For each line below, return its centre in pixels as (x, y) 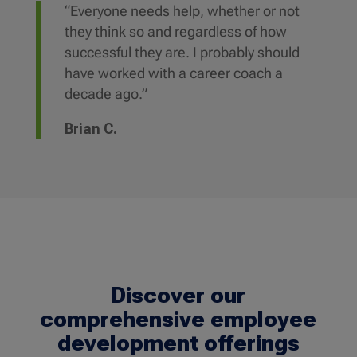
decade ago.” (106, 94)
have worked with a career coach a (173, 73)
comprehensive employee (178, 320)
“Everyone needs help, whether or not (182, 11)
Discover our (178, 296)
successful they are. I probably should (182, 53)
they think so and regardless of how (175, 32)
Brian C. (90, 129)
